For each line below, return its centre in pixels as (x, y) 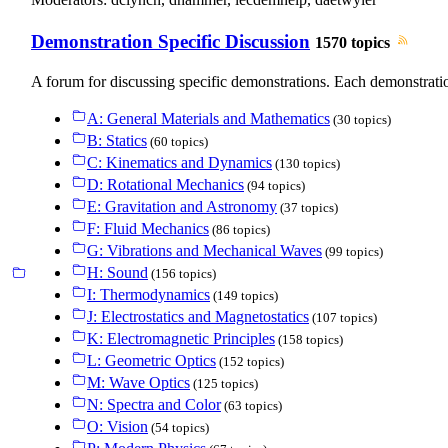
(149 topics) (244, 296)
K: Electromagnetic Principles (181, 339)
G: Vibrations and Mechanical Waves (204, 251)
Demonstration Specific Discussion (170, 42)
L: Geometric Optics (151, 361)
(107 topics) (343, 318)
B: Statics (117, 141)
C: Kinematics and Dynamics (179, 163)
